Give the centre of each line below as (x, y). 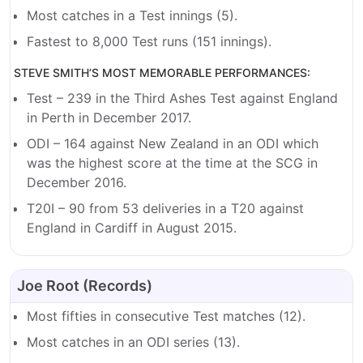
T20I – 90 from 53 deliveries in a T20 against (165, 209)
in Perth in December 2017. (109, 118)
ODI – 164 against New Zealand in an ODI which (173, 144)
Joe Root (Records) (85, 286)
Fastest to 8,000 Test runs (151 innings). (149, 42)
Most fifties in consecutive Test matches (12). (166, 316)
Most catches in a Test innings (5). (132, 16)
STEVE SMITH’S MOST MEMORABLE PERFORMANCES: (162, 73)
